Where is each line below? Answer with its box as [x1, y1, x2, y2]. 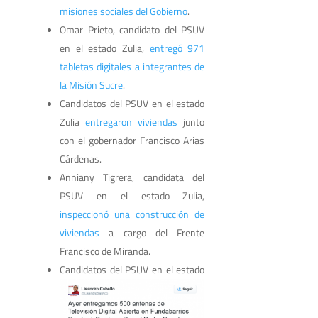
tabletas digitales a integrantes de [60, 58, 205, 74]
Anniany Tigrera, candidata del [60, 169, 205, 185]
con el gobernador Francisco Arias [60, 132, 205, 148]
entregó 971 [149, 40, 205, 55]
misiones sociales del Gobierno [60, 3, 187, 18]
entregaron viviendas [85, 114, 178, 129]
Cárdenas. [60, 150, 102, 166]
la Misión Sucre [60, 77, 123, 92]
